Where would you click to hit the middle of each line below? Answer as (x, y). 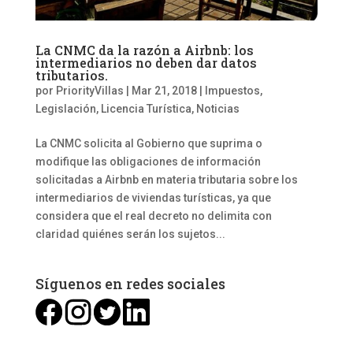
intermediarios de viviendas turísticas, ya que (153, 197)
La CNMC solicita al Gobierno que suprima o (149, 143)
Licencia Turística (146, 108)
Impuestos (232, 90)
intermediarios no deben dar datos (146, 62)
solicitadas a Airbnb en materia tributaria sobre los (166, 179)
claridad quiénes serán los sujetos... (130, 234)
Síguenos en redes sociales (130, 283)
